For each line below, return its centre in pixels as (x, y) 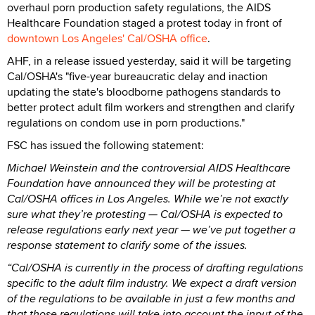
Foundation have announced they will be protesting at (141, 183)
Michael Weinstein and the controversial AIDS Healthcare (149, 167)
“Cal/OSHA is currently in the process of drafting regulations (155, 267)
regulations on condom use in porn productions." (126, 122)
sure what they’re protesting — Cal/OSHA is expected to (145, 214)
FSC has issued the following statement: (105, 145)
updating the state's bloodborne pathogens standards (137, 91)
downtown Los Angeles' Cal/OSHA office (107, 38)
